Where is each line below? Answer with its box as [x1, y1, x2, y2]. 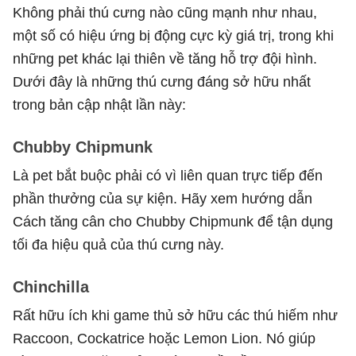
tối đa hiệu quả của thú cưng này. [13, 236, 224, 253]
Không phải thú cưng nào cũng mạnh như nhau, [13, 4, 317, 21]
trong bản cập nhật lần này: [13, 96, 186, 113]
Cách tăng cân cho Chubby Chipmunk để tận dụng [13, 213, 333, 230]
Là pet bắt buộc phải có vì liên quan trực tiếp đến [13, 167, 323, 184]
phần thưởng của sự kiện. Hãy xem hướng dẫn [13, 190, 312, 207]
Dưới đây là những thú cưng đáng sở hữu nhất [13, 73, 311, 90]
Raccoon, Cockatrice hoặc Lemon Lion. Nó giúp [13, 330, 315, 346]
